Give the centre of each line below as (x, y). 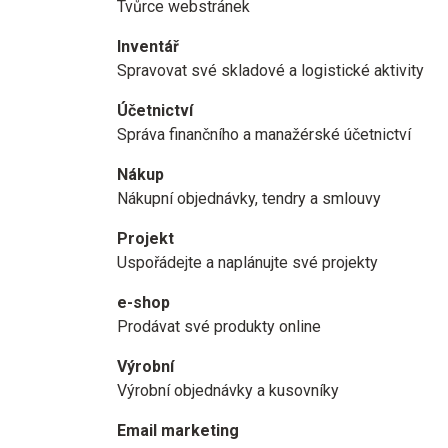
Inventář (148, 46)
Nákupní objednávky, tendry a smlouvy (249, 198)
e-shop (143, 302)
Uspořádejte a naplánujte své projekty (247, 262)
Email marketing (178, 430)
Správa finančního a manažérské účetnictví (264, 134)
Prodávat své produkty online (219, 326)
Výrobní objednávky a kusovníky (228, 390)
